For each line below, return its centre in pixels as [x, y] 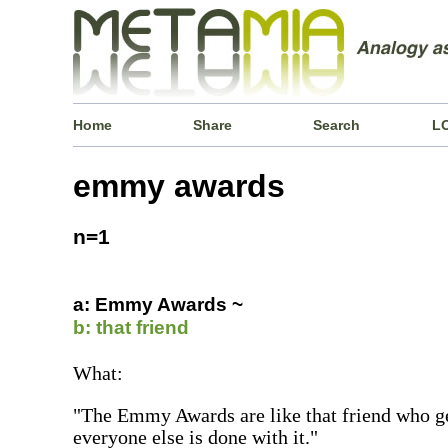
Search [336, 125]
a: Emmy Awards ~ [158, 304]
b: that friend [131, 327]
